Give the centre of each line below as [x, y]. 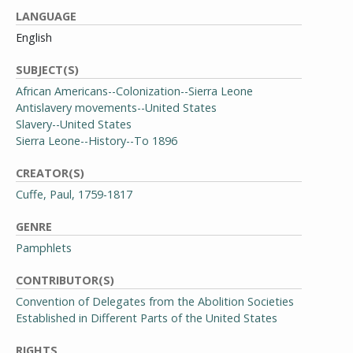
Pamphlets [44, 248]
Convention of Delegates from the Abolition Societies [155, 301]
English [34, 37]
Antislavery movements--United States [116, 108]
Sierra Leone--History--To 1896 [97, 141]
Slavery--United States [74, 124]
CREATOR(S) [50, 173]
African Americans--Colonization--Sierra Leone [134, 91]
